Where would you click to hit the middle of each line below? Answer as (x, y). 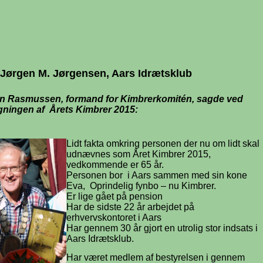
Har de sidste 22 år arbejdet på (130, 207)
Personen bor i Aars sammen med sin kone (157, 175)
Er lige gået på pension (114, 196)
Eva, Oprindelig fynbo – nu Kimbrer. (141, 186)
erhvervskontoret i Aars (114, 218)
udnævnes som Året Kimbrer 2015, (139, 154)
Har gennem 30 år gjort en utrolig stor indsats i (162, 228)
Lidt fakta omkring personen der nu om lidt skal (163, 144)
